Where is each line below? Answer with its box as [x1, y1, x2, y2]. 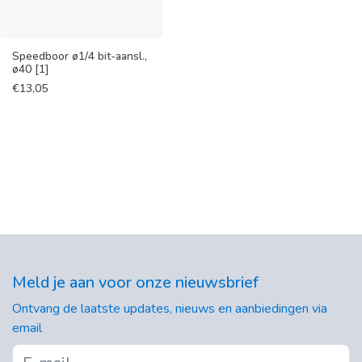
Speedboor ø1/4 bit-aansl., [12, 48, 147, 64]
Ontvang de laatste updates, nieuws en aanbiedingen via [12, 299, 327, 318]
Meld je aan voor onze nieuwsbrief [12, 271, 259, 293]
